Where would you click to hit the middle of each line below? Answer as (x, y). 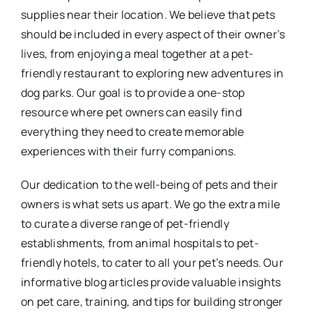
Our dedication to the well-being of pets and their (149, 184)
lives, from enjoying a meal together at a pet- (137, 53)
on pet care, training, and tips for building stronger (152, 301)
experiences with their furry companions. (128, 151)
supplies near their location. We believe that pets (148, 14)
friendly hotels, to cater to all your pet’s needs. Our (152, 262)
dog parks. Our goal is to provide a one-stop (133, 92)
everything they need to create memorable (132, 131)
